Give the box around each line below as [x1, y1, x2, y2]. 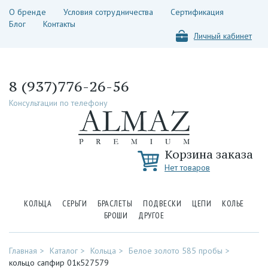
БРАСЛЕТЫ [98, 198, 133, 209]
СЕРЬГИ [62, 198, 87, 209]
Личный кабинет [194, 31, 252, 41]
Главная [9, 245, 37, 256]
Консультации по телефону [9, 98, 108, 108]
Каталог [50, 245, 78, 256]
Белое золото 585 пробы [129, 245, 223, 256]
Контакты [43, 19, 75, 29]
